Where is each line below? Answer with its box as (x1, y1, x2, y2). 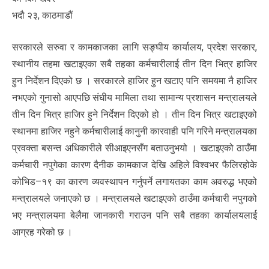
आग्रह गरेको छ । (12, 226, 73, 238)
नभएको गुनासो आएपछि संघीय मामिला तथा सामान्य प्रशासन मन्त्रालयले (12, 92, 257, 104)
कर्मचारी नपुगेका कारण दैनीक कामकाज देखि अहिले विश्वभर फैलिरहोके (12, 159, 257, 171)
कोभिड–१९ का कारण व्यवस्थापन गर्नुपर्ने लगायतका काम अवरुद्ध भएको (12, 176, 257, 188)
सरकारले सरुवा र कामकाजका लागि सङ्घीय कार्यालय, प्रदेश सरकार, (12, 41, 257, 53)
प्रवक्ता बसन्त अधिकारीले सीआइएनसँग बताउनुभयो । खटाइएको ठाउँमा (12, 142, 257, 154)
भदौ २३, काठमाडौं (12, 10, 73, 22)
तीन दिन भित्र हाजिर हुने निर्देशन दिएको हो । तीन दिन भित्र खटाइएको (12, 109, 257, 121)
